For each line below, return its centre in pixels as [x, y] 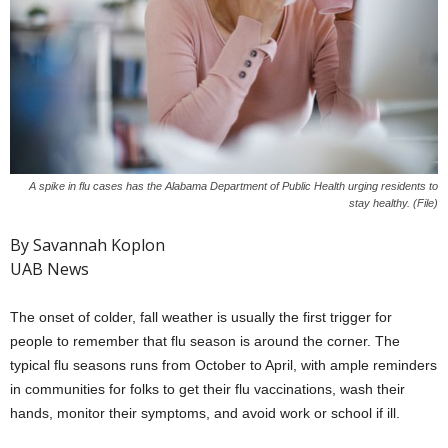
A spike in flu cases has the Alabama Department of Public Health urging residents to [233, 186]
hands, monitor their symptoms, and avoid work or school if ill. [205, 413]
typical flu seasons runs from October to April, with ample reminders [223, 365]
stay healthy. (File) [393, 203]
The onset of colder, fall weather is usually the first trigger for [201, 317]
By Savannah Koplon [87, 245]
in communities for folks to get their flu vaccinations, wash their [207, 389]
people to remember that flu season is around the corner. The [205, 341]
